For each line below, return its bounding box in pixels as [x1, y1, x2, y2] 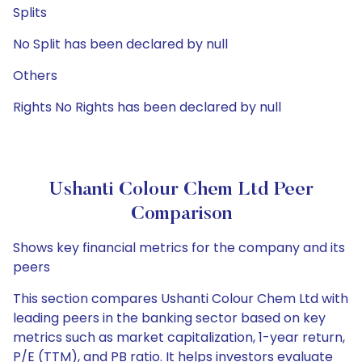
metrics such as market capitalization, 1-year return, [13, 328, 345, 347]
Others [13, 66, 57, 85]
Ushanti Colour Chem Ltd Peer [48, 180, 314, 200]
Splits [13, 3, 47, 22]
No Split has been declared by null [13, 35, 228, 53]
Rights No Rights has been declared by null [13, 98, 281, 116]
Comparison [130, 204, 232, 224]
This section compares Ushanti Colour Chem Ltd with [13, 289, 348, 308]
